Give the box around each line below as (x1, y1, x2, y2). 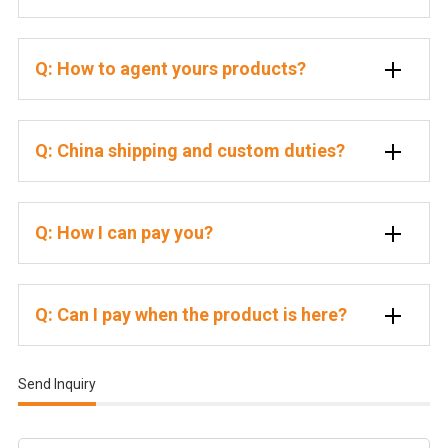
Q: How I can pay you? (34, 222, 213, 244)
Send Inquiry (17, 375, 96, 392)
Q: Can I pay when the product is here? (34, 304, 347, 326)
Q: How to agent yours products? (34, 58, 306, 80)
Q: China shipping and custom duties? (34, 140, 345, 162)
